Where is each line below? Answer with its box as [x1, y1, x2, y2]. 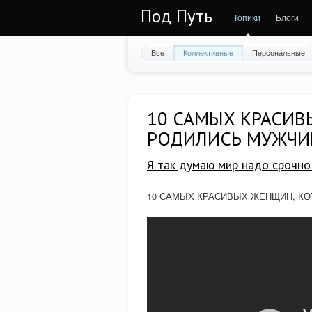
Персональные [252, 47, 305, 58]
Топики [233, 11, 260, 23]
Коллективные [183, 47, 233, 58]
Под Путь [141, 5, 212, 27]
